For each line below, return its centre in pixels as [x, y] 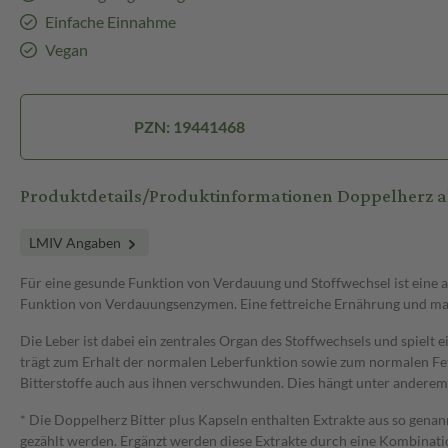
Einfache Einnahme [110, 22]
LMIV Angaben [76, 243]
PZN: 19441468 [189, 127]
